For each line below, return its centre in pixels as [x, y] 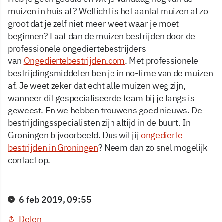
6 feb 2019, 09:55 [55, 199]
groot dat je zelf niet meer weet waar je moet [93, 23]
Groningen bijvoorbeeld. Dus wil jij [75, 135]
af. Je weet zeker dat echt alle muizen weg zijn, [97, 85]
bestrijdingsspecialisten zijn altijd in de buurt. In [99, 122]
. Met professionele [162, 60]
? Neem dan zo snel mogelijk [153, 147]
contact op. [29, 160]
